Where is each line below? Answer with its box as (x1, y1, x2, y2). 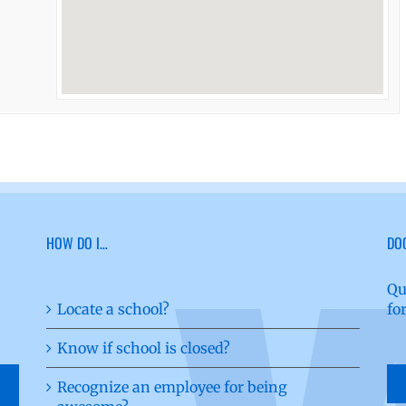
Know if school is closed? (56, 338, 230, 357)
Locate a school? (56, 299, 169, 318)
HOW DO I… (45, 231, 108, 254)
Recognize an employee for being (56, 377, 287, 396)
